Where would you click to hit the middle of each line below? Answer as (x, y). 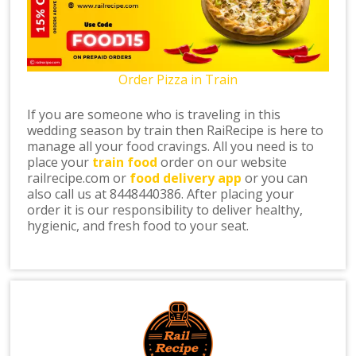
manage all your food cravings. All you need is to (171, 147)
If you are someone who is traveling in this (154, 115)
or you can (275, 178)
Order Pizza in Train (178, 80)
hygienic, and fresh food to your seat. (138, 226)
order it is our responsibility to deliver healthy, (165, 210)
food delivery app (186, 178)
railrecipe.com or (79, 178)
